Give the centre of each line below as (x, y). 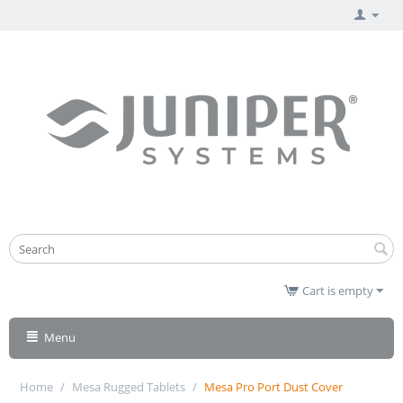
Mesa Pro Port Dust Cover (273, 387)
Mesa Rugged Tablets (129, 387)
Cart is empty (338, 291)
